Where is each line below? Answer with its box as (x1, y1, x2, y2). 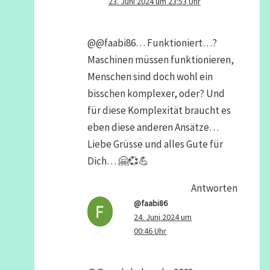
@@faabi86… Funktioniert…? (87, 36, 217, 49)
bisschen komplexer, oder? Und (87, 86, 225, 100)
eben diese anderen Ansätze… (87, 120, 219, 134)
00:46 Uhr (134, 225, 167, 236)
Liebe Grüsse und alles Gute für (87, 137, 223, 151)
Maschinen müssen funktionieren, (87, 52, 234, 66)
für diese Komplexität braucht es (87, 103, 231, 117)
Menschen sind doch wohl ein (87, 69, 213, 83)
